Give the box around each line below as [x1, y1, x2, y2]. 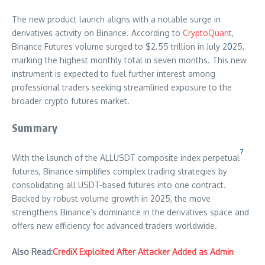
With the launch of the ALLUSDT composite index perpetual [12, 153, 240, 163]
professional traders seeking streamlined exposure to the [12, 82, 232, 93]
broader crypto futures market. [12, 96, 130, 106]
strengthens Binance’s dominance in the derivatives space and [12, 207, 249, 218]
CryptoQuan [183, 28, 229, 38]
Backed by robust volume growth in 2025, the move [12, 193, 211, 204]
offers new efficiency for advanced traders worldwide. [12, 221, 217, 231]
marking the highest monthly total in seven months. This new [12, 55, 247, 66]
